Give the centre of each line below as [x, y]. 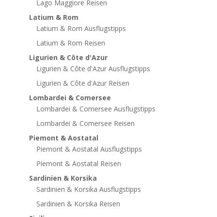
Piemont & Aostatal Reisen [78, 163]
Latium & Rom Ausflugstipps [81, 28]
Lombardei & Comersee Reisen [85, 123]
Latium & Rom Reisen [70, 43]
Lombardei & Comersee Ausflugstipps [96, 108]
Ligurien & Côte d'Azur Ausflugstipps [93, 68]
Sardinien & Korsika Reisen [78, 203]
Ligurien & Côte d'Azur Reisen [83, 83]
